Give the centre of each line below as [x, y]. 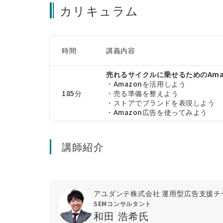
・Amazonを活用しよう [146, 84]
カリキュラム [99, 10]
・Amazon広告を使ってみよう [157, 112]
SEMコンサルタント [123, 203]
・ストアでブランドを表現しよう [161, 103]
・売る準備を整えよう [142, 93]
